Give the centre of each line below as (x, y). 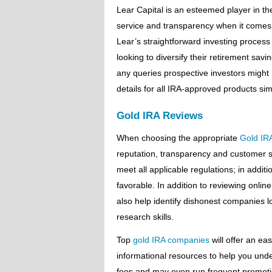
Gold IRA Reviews (160, 116)
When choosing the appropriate (178, 138)
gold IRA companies (171, 240)
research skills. (145, 217)
